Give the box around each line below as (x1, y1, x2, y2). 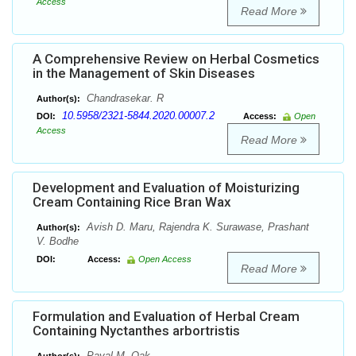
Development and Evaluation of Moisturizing (33, 180, 300, 196)
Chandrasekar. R (83, 92, 164, 105)
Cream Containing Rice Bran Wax (33, 194, 231, 211)
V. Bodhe (37, 235, 79, 248)
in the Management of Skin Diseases (33, 65, 255, 82)
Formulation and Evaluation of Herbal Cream (33, 308, 300, 325)
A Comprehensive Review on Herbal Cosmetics (33, 51, 319, 68)
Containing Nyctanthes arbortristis (33, 323, 240, 339)
